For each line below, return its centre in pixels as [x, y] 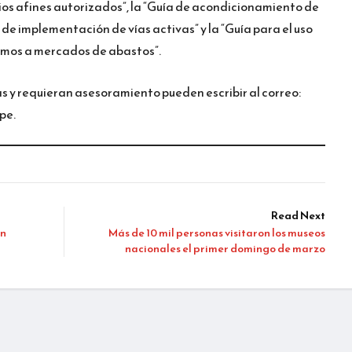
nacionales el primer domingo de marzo [225, 248]
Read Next [298, 215]
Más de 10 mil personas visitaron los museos [217, 233]
